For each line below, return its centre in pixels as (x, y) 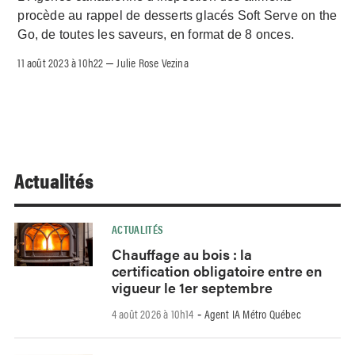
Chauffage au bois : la (181, 254)
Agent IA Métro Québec (252, 313)
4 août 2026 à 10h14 (153, 313)
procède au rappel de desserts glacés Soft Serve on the (177, 15)
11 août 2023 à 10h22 (61, 62)
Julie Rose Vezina (153, 62)
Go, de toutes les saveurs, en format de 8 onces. (156, 34)
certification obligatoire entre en (217, 270)
